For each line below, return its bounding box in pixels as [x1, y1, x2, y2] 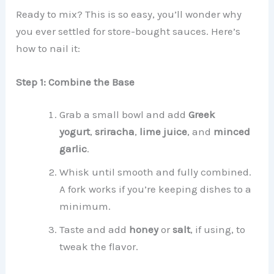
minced [213, 125, 251, 138]
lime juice [139, 125, 188, 138]
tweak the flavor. [59, 240, 139, 253]
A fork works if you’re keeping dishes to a [59, 183, 252, 196]
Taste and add [59, 223, 130, 236]
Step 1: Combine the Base [16, 75, 135, 88]
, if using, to [190, 223, 246, 236]
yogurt [59, 125, 91, 138]
